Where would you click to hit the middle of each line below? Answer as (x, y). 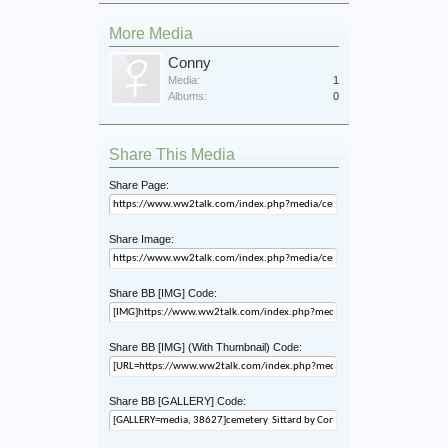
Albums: (187, 95)
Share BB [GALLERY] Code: (177, 400)
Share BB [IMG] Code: (163, 292)
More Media (151, 33)
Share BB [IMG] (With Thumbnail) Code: (205, 346)
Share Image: (141, 238)
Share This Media (172, 154)
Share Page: (139, 184)
